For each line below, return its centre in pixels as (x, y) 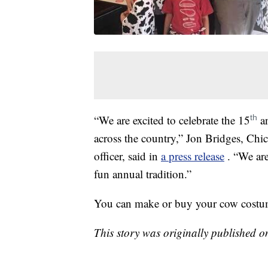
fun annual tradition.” (143, 174)
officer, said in (127, 156)
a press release (193, 156)
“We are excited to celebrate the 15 (172, 120)
